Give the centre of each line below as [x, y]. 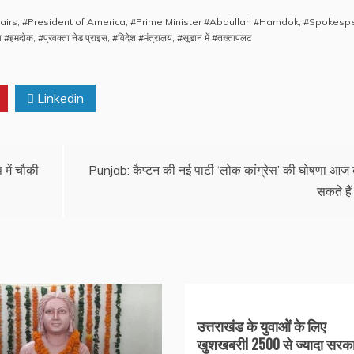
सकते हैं [335, 191]
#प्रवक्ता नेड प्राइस [73, 38]
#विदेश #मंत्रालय [142, 38]
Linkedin [59, 98]
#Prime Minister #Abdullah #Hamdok [215, 22]
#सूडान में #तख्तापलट [215, 38]
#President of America [74, 22]
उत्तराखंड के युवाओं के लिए [261, 326]
